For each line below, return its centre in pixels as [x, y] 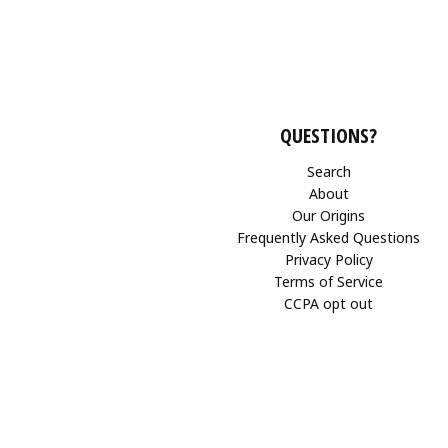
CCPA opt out [329, 303]
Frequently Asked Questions [329, 237]
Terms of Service [329, 281]
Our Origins [329, 215]
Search [328, 171]
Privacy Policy [328, 259]
